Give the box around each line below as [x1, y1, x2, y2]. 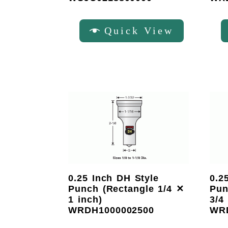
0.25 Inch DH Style [68, 173, 159, 183]
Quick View [104, 24, 174, 36]
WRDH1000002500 [68, 205, 155, 215]
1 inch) [68, 194, 102, 205]
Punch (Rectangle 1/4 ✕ [68, 183, 184, 194]
